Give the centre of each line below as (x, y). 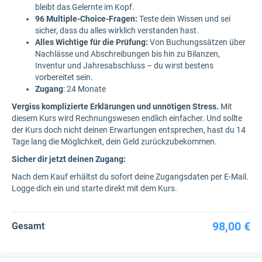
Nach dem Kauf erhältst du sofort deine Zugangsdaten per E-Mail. (130, 177)
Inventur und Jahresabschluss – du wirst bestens (124, 66)
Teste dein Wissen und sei (184, 19)
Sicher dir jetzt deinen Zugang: (69, 159)
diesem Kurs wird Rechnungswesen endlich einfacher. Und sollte (127, 118)
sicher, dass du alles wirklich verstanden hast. (117, 31)
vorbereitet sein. (64, 77)
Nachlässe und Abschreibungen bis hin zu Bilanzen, (127, 54)
